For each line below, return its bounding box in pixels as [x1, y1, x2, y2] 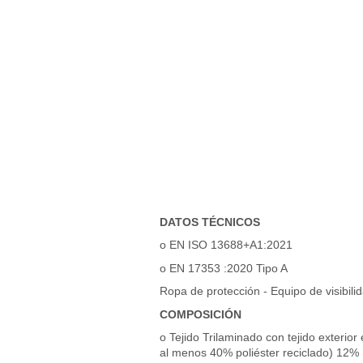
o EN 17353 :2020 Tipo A [159, 261, 288, 275]
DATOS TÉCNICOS [159, 215, 260, 228]
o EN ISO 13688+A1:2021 [159, 238, 293, 252]
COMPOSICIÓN [159, 307, 241, 321]
